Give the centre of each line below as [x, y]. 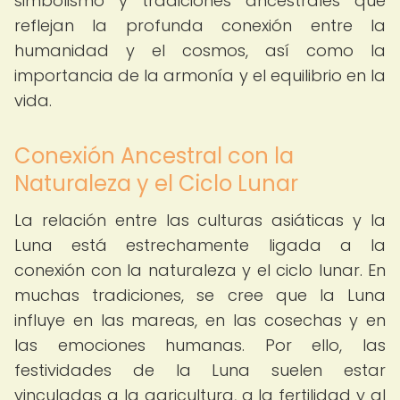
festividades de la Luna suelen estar [200, 370]
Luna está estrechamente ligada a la [200, 245]
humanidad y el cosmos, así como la [200, 50]
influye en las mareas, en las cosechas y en [200, 320]
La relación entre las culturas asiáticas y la [200, 220]
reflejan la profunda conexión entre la [200, 25]
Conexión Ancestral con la [154, 156]
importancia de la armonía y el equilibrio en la [200, 75]
